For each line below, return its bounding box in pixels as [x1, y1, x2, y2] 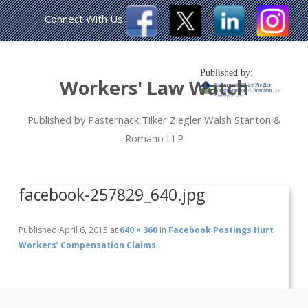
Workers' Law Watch [59, 75, 249, 100]
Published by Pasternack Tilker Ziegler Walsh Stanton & [27, 113, 281, 126]
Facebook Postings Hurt [168, 224, 274, 236]
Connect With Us [45, 12, 123, 25]
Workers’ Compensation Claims [19, 239, 157, 252]
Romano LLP [124, 131, 184, 145]
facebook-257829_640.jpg [19, 184, 206, 206]
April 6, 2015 [59, 224, 109, 236]
